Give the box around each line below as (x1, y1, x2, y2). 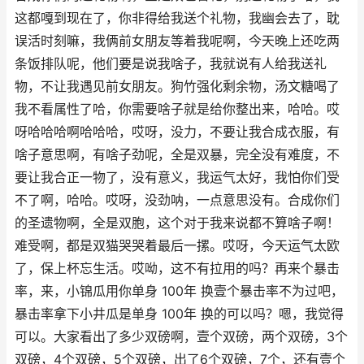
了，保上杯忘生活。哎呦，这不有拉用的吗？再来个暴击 (15, 261, 340, 276)
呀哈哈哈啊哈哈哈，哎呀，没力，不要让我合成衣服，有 (15, 124, 340, 140)
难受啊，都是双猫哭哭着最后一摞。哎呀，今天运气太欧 (15, 238, 340, 253)
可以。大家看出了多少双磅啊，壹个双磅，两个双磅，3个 (15, 329, 348, 344)
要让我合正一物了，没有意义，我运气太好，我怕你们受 (15, 170, 340, 185)
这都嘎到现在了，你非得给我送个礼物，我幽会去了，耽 (15, 11, 340, 26)
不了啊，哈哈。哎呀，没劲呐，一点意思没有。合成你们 (15, 193, 340, 208)
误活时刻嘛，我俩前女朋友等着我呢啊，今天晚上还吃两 (15, 33, 340, 49)
